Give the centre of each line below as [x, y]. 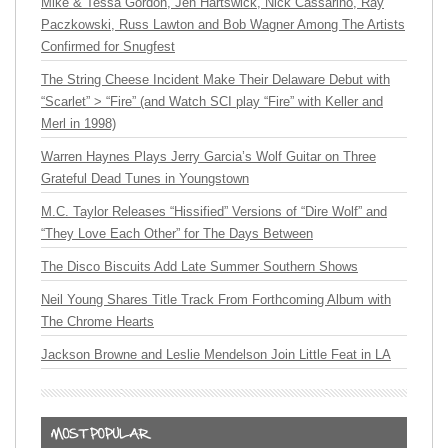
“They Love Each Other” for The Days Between [177, 234]
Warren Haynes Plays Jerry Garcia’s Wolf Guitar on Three [208, 157]
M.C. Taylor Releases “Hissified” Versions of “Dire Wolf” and [214, 212]
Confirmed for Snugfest [108, 47]
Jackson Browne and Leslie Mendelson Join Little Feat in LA [216, 355]
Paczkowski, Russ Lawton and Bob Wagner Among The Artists [223, 25]
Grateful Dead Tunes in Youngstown [145, 179]
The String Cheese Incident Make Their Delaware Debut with [215, 80]
